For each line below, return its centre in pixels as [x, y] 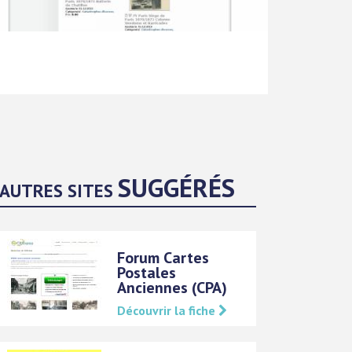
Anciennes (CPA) [172, 287]
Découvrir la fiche [168, 310]
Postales [147, 272]
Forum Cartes [163, 257]
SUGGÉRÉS [177, 187]
